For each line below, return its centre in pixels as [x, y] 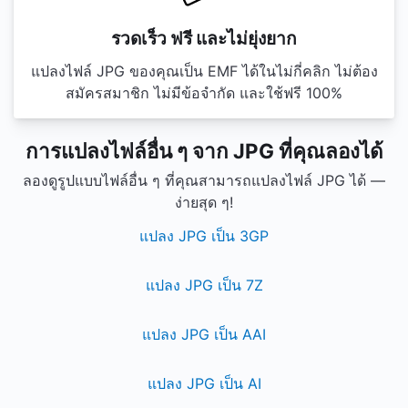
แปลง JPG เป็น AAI [204, 334]
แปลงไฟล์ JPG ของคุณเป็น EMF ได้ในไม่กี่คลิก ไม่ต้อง [204, 71]
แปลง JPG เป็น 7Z [204, 285]
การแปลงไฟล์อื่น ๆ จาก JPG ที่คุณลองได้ [204, 151]
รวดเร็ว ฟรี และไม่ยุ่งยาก [204, 38]
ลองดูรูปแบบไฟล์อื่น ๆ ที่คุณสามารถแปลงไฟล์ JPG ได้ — [204, 180]
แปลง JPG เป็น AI [204, 383]
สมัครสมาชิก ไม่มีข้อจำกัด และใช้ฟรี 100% [204, 93]
